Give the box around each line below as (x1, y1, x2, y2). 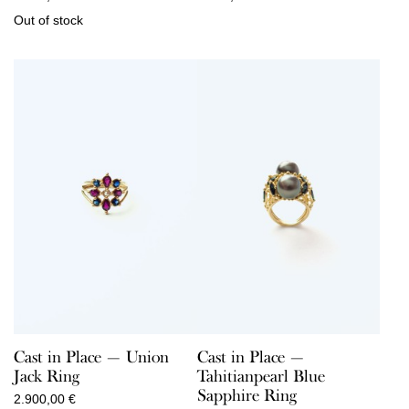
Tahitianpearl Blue (196, 366, 325, 387)
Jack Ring (14, 366, 79, 387)
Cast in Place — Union (14, 347, 169, 368)
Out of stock (14, 12, 83, 27)
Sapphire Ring (196, 385, 297, 406)
